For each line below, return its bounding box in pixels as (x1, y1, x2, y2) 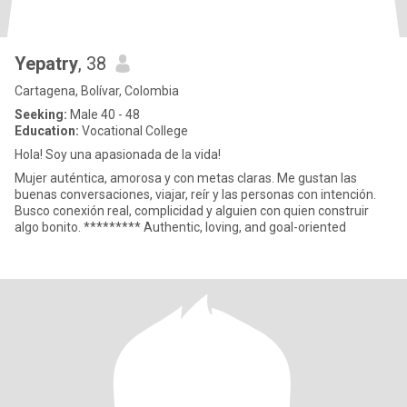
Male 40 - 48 (67, 107, 140, 122)
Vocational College (79, 124, 188, 138)
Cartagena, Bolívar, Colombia (15, 84, 179, 98)
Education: (15, 124, 79, 138)
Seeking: (15, 107, 67, 122)
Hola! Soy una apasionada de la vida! (15, 147, 221, 162)
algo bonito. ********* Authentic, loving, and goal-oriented (144, 220, 346, 234)
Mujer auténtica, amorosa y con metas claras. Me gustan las (15, 171, 357, 185)
